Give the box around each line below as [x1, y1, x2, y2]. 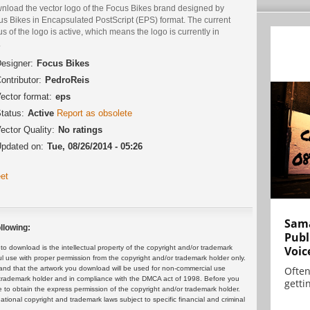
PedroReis [45, 75, 89, 86]
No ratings [58, 125, 102, 136]
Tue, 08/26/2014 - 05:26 [47, 141, 143, 152]
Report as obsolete [57, 108, 132, 119]
